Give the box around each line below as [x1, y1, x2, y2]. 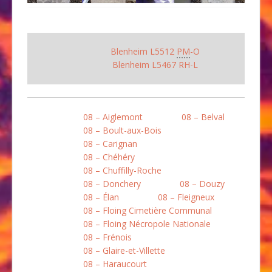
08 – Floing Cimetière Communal [83, 204, 212, 216]
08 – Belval [182, 110, 225, 123]
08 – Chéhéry [83, 151, 135, 163]
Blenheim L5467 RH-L [112, 58, 198, 70]
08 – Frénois [83, 231, 132, 243]
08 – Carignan [83, 137, 137, 149]
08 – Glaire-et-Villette [83, 244, 165, 256]
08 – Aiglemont [83, 110, 143, 123]
